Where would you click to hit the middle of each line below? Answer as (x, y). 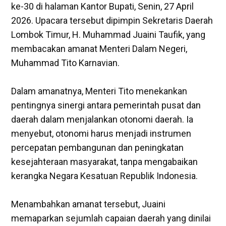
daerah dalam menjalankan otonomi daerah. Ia (102, 119)
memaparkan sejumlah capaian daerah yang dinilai (111, 218)
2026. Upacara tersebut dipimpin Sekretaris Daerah (112, 20)
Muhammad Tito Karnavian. (66, 63)
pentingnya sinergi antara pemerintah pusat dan (106, 105)
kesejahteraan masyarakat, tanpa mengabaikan (105, 161)
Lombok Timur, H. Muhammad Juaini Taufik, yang (108, 34)
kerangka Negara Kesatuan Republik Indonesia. (105, 176)
